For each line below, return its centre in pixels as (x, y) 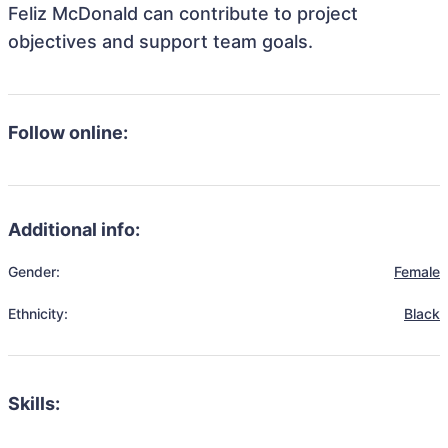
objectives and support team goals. (160, 41)
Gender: (34, 271)
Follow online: (68, 132)
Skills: (34, 403)
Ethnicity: (38, 313)
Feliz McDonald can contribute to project (183, 13)
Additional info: (74, 229)
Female (417, 271)
